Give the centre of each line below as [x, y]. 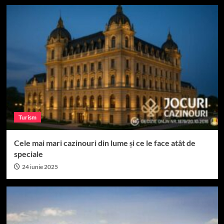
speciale [28, 154]
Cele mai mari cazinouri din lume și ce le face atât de [104, 143]
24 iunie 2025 [40, 167]
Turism [27, 117]
